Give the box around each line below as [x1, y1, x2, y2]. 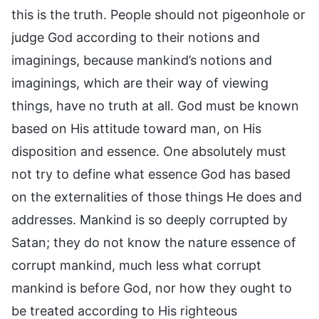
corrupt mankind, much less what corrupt [11, 257, 261, 273]
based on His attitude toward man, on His [11, 120, 261, 136]
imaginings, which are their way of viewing [11, 75, 268, 90]
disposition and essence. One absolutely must [11, 143, 286, 159]
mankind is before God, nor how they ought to [11, 280, 292, 296]
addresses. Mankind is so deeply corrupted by [11, 211, 288, 227]
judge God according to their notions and [11, 29, 260, 45]
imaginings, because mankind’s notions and [11, 52, 272, 68]
